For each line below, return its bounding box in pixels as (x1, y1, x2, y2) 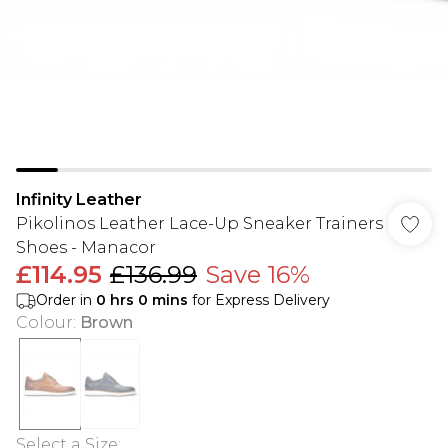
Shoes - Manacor (16, 238, 156, 257)
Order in (36, 291, 96, 309)
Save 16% (205, 260, 310, 289)
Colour (16, 313, 73, 332)
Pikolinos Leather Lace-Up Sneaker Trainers (16, 214, 383, 233)
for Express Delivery (188, 291, 330, 309)
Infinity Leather (16, 190, 142, 209)
